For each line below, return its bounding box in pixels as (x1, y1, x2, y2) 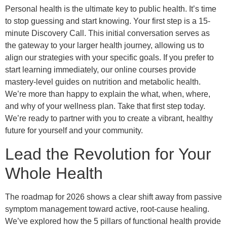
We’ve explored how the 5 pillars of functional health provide (5, 216, 221, 225)
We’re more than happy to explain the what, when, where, (5, 90, 210, 99)
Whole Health (5, 164, 103, 182)
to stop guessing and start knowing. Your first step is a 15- (5, 17, 210, 26)
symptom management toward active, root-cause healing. (5, 204, 209, 213)
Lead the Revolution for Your (5, 144, 211, 163)
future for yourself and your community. (5, 126, 143, 135)
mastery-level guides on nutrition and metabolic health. (5, 78, 201, 87)
